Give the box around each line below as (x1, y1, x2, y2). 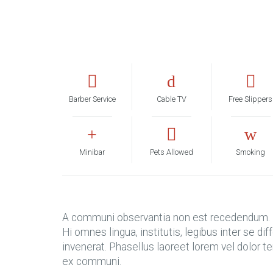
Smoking (236, 147, 266, 157)
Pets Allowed (149, 147, 193, 157)
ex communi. (62, 255, 121, 268)
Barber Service (68, 94, 116, 104)
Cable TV (156, 94, 186, 104)
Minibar (79, 147, 105, 157)
